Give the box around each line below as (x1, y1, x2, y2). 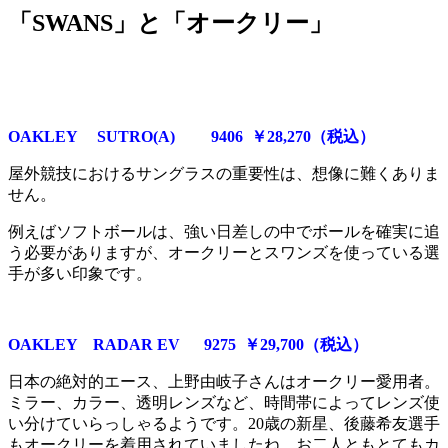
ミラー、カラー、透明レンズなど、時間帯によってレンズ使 (8, 394, 440, 412)
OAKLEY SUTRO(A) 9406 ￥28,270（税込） (8, 128, 375, 146)
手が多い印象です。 (8, 265, 152, 283)
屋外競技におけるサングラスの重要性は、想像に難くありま (8, 165, 440, 183)
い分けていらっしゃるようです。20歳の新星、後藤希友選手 (8, 415, 440, 433)
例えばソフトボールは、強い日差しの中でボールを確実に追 (8, 223, 440, 241)
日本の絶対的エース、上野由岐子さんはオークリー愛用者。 (8, 373, 440, 391)
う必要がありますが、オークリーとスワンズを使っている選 (8, 244, 440, 262)
